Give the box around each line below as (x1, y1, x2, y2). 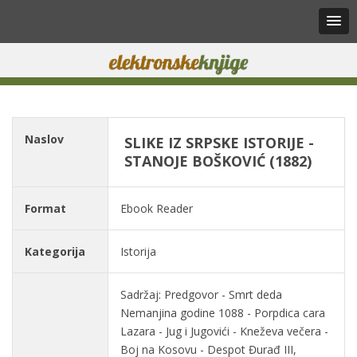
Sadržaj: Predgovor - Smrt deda (120, 287, 282, 302)
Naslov (25, 131, 64, 147)
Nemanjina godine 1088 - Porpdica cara (120, 305, 325, 320)
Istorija (120, 244, 156, 259)
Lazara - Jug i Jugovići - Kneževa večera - (120, 324, 328, 339)
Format (25, 201, 66, 216)
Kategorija (25, 244, 85, 259)
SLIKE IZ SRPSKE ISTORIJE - (124, 133, 314, 152)
